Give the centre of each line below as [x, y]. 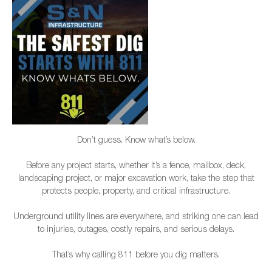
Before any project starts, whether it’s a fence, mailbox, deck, [136, 167]
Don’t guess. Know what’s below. [136, 141]
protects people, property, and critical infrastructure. [136, 192]
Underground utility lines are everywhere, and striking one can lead [136, 218]
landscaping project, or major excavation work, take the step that [136, 179]
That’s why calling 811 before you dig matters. [136, 256]
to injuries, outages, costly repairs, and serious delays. [136, 230]
